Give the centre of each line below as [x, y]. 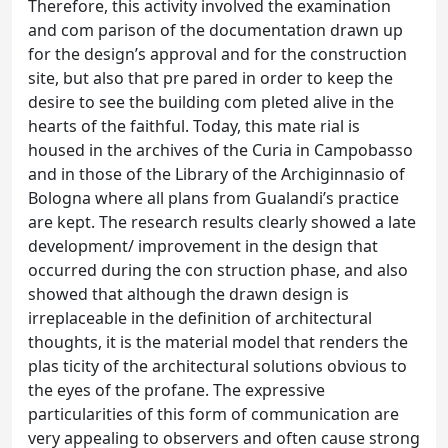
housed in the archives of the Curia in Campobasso [220, 149]
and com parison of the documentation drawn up [215, 29]
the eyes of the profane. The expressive [176, 389]
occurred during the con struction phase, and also [218, 269]
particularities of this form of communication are [213, 413]
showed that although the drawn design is [188, 293]
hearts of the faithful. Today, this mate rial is [194, 125]
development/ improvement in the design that [203, 245]
